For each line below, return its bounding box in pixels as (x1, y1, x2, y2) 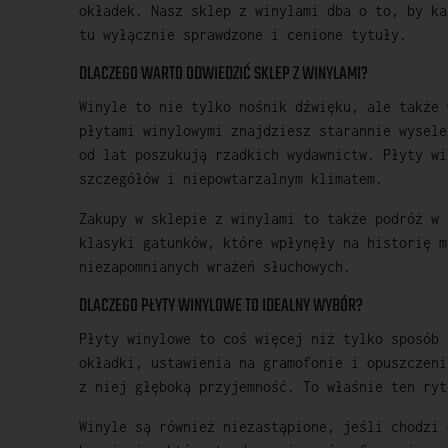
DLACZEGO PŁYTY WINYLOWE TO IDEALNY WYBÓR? (79, 291, 364, 321)
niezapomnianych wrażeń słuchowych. (79, 257, 352, 275)
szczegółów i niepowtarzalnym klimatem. (79, 169, 384, 187)
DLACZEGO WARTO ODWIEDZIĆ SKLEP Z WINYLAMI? (79, 59, 369, 89)
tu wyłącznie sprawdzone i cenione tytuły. (79, 25, 408, 43)
